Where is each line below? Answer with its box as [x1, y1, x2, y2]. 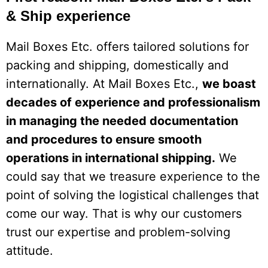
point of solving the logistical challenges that [6, 187, 259, 202]
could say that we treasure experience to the [6, 169, 260, 184]
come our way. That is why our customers [6, 206, 242, 221]
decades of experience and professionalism [6, 95, 260, 109]
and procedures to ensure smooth [6, 132, 202, 147]
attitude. [6, 243, 53, 258]
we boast [202, 76, 256, 91]
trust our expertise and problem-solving [6, 224, 230, 239]
